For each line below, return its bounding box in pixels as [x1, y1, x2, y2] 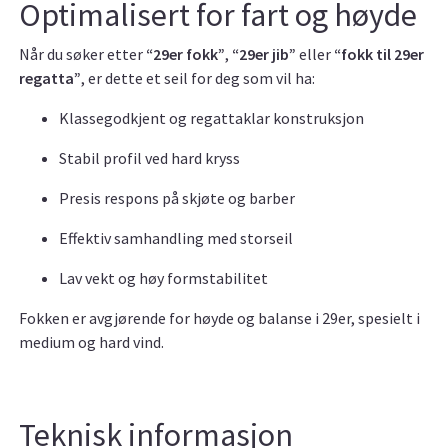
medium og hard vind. [19, 332, 164, 353]
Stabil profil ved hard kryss [59, 148, 240, 169]
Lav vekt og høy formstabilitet [59, 268, 268, 289]
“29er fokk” [146, 44, 225, 65]
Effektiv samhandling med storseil [59, 228, 293, 249]
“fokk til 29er [334, 44, 424, 65]
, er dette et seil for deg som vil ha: [81, 68, 315, 89]
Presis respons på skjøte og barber [59, 188, 295, 209]
